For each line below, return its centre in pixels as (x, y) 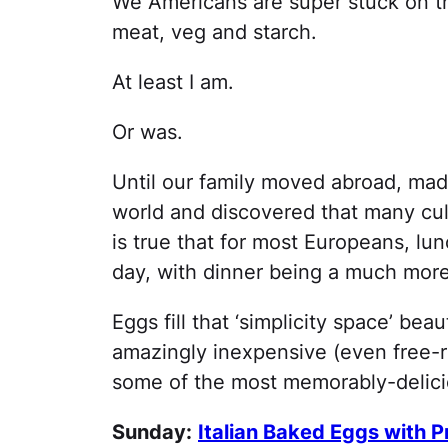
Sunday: (152, 432)
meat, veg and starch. (214, 32)
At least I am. (173, 82)
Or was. (147, 132)
